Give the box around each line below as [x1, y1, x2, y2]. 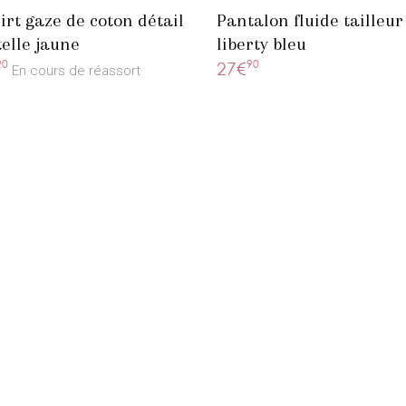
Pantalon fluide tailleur [216, 10, 403, 32]
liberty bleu [216, 34, 306, 55]
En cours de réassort [11, 63, 140, 80]
